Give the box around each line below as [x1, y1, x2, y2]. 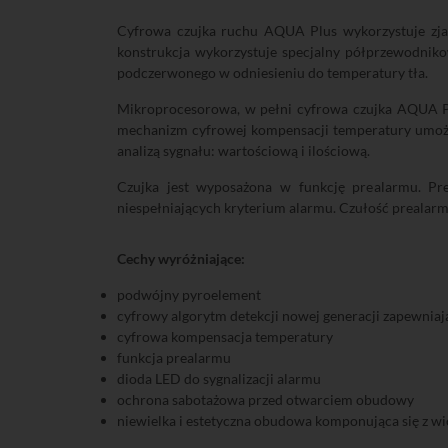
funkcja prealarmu [117, 349, 231, 366]
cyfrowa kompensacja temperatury [117, 328, 333, 345]
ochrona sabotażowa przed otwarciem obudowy [117, 391, 414, 408]
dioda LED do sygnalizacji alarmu [117, 370, 321, 387]
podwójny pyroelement [117, 286, 261, 303]
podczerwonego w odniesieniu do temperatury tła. [117, 64, 428, 81]
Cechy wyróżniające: [117, 250, 245, 267]
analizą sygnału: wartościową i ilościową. [117, 142, 370, 159]
